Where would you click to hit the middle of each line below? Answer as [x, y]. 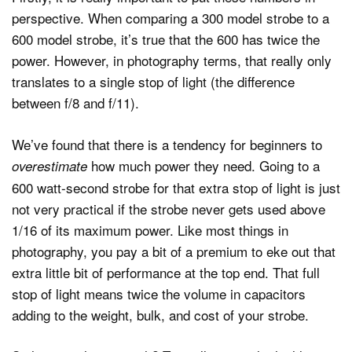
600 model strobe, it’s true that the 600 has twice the [166, 39]
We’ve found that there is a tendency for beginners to [167, 144]
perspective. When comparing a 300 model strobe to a [170, 18]
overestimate [49, 165]
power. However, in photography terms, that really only [172, 60]
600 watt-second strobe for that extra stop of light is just [176, 187]
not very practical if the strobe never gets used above [169, 208]
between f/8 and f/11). [75, 103]
